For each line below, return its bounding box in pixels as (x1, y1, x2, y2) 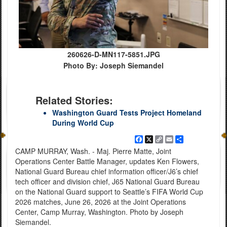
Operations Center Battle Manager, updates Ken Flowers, (15, 156, 199, 167)
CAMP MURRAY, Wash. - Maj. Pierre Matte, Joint (15, 146, 171, 157)
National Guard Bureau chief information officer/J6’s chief (15, 166, 198, 177)
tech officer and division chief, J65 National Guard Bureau (15, 176, 200, 187)
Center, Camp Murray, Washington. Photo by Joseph (15, 207, 183, 217)
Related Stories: (35, 93, 113, 108)
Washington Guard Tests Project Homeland (52, 107, 202, 118)
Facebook (142, 134, 175, 145)
